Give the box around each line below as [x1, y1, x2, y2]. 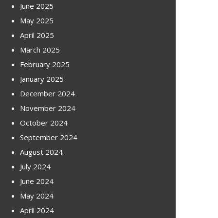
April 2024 [20, 205, 54, 215]
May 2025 [20, 15, 54, 25]
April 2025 [20, 30, 54, 40]
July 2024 [20, 161, 51, 171]
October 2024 [20, 117, 68, 127]
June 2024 [20, 176, 54, 186]
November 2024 [20, 103, 75, 113]
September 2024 [20, 132, 77, 142]
